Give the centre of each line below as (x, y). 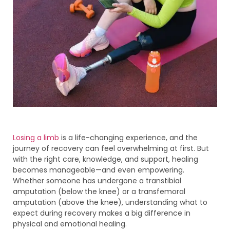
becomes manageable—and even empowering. (99, 170)
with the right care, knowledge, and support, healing (106, 159)
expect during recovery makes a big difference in (102, 213)
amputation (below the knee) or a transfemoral (99, 192)
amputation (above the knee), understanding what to (110, 203)
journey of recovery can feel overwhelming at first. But (111, 149)
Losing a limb (36, 138)
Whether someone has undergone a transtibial (97, 181)
